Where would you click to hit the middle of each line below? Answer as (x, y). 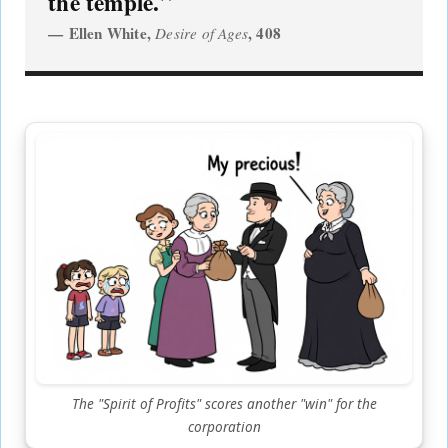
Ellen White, (112, 32)
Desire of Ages (202, 32)
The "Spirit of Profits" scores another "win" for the (224, 403)
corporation (224, 426)
